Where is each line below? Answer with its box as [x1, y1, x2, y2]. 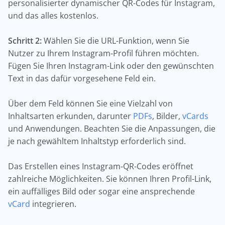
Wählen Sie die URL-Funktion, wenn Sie [42, 35, 189, 46]
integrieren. [30, 198, 76, 209]
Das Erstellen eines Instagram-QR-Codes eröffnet [8, 161, 193, 172]
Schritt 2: [8, 35, 42, 46]
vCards [182, 110, 208, 122]
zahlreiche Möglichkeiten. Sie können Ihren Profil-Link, [8, 173, 211, 184]
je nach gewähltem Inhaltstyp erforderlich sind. [8, 136, 186, 147]
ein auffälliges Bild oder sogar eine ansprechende [8, 186, 195, 197]
